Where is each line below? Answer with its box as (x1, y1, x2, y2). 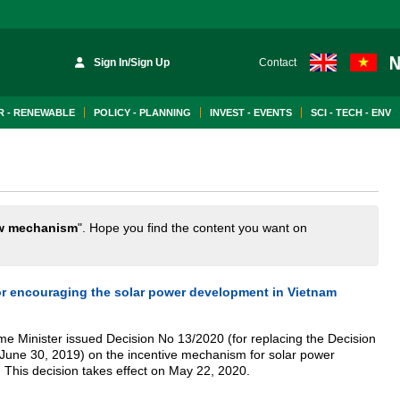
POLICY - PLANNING (94, 107, 191, 118)
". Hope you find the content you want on (78, 221, 307, 235)
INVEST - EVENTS (210, 107, 292, 118)
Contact (258, 56, 296, 69)
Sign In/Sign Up (94, 56, 171, 69)
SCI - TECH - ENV (311, 107, 391, 118)
